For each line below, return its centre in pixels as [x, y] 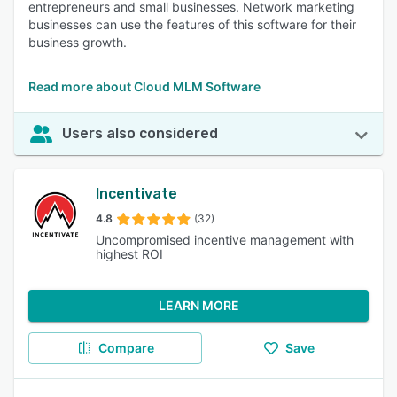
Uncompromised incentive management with [225, 240]
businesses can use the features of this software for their [192, 24]
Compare [126, 348]
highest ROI [129, 254]
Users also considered [140, 133]
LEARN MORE [198, 305]
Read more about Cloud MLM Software [144, 86]
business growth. [78, 42]
